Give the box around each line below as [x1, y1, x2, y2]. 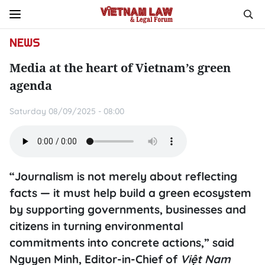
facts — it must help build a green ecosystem [9, 186, 251, 200]
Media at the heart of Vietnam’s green [9, 60, 231, 76]
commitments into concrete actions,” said [9, 235, 234, 250]
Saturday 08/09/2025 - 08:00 [9, 106, 124, 117]
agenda [9, 77, 52, 93]
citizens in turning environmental [9, 219, 183, 233]
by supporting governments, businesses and [9, 202, 246, 216]
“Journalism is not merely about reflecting [9, 169, 237, 183]
